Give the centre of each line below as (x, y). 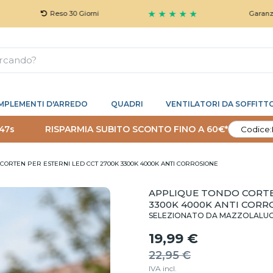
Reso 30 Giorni (37, 13)
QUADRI (127, 104)
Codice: (256, 129)
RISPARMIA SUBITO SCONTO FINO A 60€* (136, 129)
